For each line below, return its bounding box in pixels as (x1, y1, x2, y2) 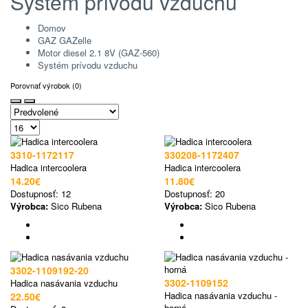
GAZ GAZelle (38, 33, 91, 47)
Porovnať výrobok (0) (10, 79, 82, 91)
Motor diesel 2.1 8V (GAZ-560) (38, 45, 159, 59)
